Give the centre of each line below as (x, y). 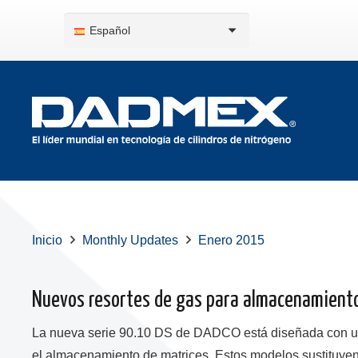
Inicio (47, 240)
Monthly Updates (131, 240)
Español (110, 30)
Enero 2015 (232, 240)
